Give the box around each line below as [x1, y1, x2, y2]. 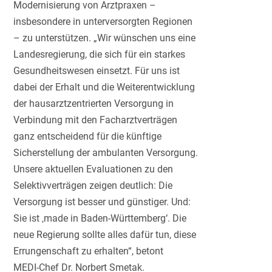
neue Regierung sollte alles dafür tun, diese [13, 228, 197, 240]
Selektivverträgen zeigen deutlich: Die [13, 179, 173, 191]
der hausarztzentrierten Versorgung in [13, 97, 174, 109]
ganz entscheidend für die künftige [13, 130, 162, 142]
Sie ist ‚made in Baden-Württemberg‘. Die [13, 212, 187, 224]
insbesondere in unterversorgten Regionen [13, 15, 193, 27]
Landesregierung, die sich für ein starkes [13, 48, 186, 60]
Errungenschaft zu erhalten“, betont [13, 245, 164, 257]
